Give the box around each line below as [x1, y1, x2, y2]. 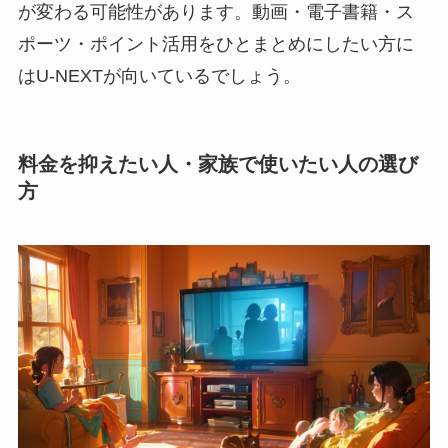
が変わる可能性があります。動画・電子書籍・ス [17, 2, 414, 23]
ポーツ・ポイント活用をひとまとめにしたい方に [17, 34, 414, 55]
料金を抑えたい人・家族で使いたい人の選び [17, 153, 418, 176]
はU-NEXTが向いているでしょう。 [17, 66, 301, 87]
